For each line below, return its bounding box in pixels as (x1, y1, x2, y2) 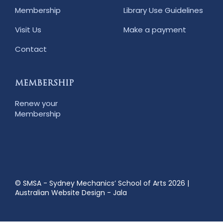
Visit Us (15, 24, 41, 35)
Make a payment (123, 24, 186, 35)
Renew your (15, 98, 58, 109)
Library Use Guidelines (123, 4, 203, 15)
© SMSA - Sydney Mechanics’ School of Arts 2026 (15, 178, 185, 188)
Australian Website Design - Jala (15, 187, 127, 198)
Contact (15, 43, 47, 54)
